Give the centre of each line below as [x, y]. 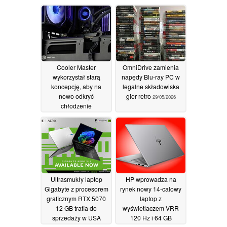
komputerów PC [76, 115]
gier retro [139, 96]
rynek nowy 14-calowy [151, 188]
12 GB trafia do [76, 208]
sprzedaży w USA [76, 217]
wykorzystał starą [76, 77]
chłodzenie [76, 105]
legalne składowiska [151, 86]
